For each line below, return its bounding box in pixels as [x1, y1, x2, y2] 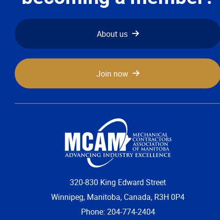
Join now [96, 68, 128, 79]
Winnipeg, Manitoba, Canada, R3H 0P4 [51, 192, 185, 202]
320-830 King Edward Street [70, 177, 166, 188]
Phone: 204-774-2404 [81, 206, 155, 217]
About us [96, 28, 128, 39]
